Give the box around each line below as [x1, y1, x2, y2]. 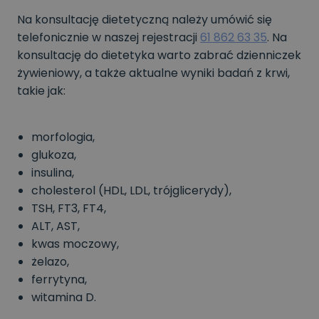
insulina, [31, 164, 74, 181]
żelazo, [31, 253, 69, 270]
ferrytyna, [31, 271, 87, 288]
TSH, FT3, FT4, [31, 199, 106, 216]
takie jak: [17, 82, 66, 99]
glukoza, [31, 146, 76, 163]
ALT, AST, [31, 217, 80, 234]
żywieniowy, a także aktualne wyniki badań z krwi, [17, 64, 290, 81]
